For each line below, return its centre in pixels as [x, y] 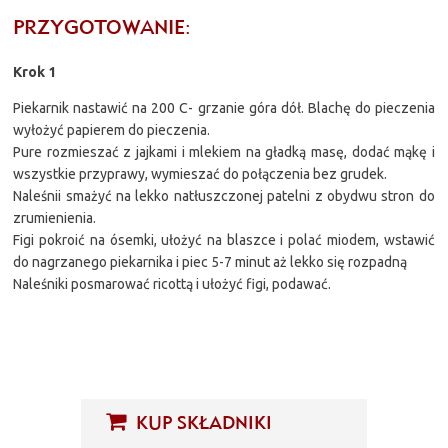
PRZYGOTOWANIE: [102, 26]
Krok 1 [35, 71]
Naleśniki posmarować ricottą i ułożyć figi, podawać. [172, 283]
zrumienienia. [55, 217]
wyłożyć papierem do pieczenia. [112, 129]
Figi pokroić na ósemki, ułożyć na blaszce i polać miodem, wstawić [224, 239]
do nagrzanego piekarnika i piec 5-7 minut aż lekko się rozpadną [210, 261]
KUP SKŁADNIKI [201, 422]
